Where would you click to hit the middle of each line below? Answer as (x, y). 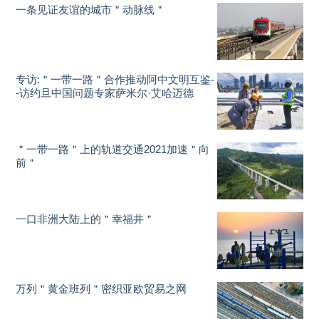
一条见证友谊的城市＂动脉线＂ (91, 10)
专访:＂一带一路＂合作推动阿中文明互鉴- (115, 79)
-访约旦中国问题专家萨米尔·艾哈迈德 (105, 93)
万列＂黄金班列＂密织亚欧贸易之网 (101, 289)
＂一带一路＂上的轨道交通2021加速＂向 (113, 149)
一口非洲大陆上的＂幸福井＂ (85, 219)
